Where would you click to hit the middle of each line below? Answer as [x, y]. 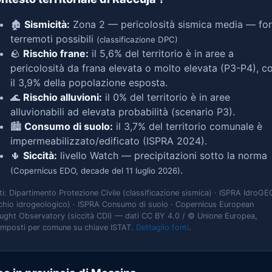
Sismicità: [47, 24]
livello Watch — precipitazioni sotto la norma [162, 155]
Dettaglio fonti [162, 227]
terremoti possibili [53, 39]
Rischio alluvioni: [63, 97]
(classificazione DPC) [137, 39]
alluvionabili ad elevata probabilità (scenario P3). [123, 112]
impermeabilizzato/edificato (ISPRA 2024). [109, 141]
